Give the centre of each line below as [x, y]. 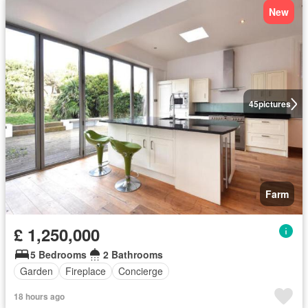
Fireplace [86, 271]
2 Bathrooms [133, 254]
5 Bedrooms [58, 254]
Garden [36, 271]
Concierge [141, 271]
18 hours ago [39, 296]
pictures [274, 104]
